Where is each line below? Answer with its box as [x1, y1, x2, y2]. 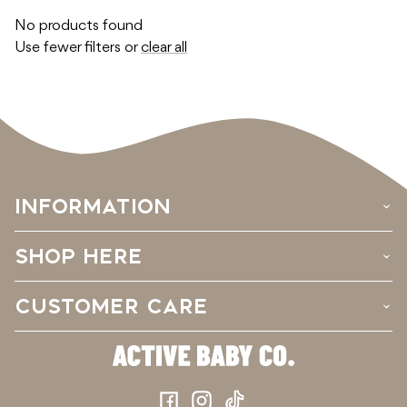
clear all [141, 40, 187, 56]
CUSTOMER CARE [15, 294, 208, 319]
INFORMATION [15, 194, 171, 219]
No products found [15, 18, 143, 35]
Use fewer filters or [15, 40, 141, 56]
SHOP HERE [15, 244, 143, 269]
